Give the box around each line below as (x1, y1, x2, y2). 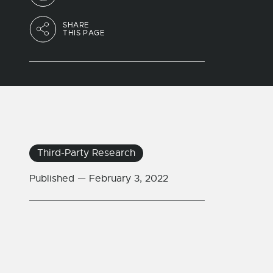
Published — (29, 172, 89, 185)
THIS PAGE (63, 27, 105, 38)
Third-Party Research (37, 147, 135, 159)
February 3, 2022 (89, 172, 168, 185)
